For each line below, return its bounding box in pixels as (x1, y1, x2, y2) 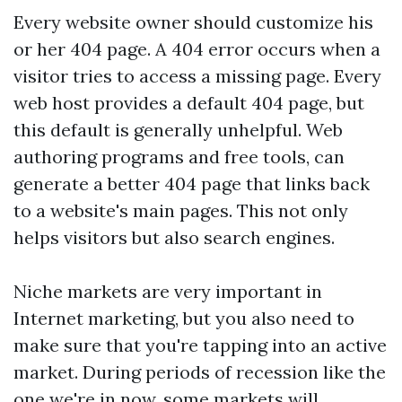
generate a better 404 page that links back (13, 172, 370, 195)
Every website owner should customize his (13, 11, 373, 33)
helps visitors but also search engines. (13, 226, 335, 249)
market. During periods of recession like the (13, 361, 386, 383)
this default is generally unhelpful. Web (13, 118, 343, 141)
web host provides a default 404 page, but (13, 92, 364, 114)
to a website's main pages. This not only (13, 199, 348, 222)
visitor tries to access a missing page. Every (13, 65, 381, 87)
